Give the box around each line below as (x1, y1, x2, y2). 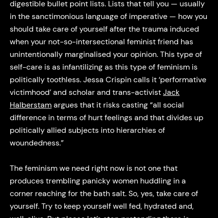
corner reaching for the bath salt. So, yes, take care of (9, 188, 198, 199)
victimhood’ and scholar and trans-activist (9, 87, 163, 97)
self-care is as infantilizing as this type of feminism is (9, 61, 198, 72)
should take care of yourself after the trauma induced (9, 23, 199, 34)
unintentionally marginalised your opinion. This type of (9, 49, 202, 59)
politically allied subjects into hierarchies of (9, 125, 165, 135)
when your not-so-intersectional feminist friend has (9, 36, 193, 47)
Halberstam (9, 99, 52, 110)
